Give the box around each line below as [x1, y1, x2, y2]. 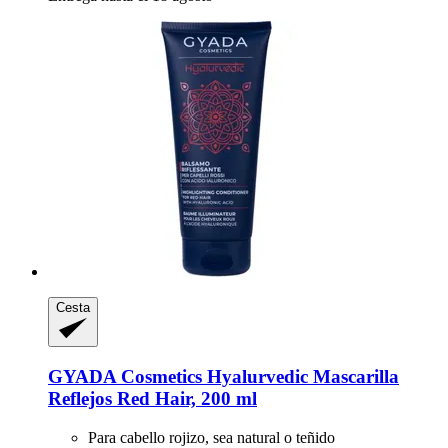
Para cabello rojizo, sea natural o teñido [88, 428, 335, 446]
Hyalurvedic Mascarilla [202, 365, 399, 387]
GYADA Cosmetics [48, 365, 202, 387]
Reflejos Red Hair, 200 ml [48, 387, 257, 409]
